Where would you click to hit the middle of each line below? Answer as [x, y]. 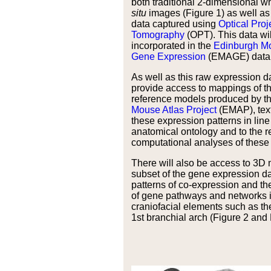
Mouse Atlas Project [174, 110]
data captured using [175, 24]
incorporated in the [172, 46]
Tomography [158, 35]
